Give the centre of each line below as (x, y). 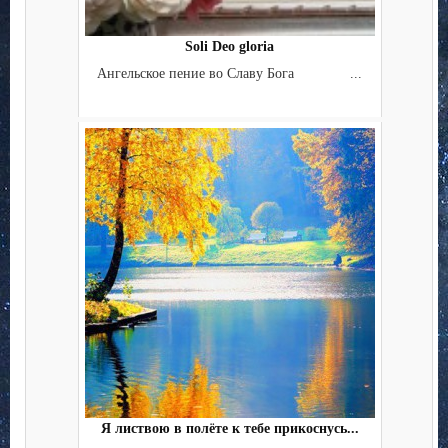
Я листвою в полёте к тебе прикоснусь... (229, 429)
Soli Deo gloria (229, 47)
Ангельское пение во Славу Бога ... (229, 73)
